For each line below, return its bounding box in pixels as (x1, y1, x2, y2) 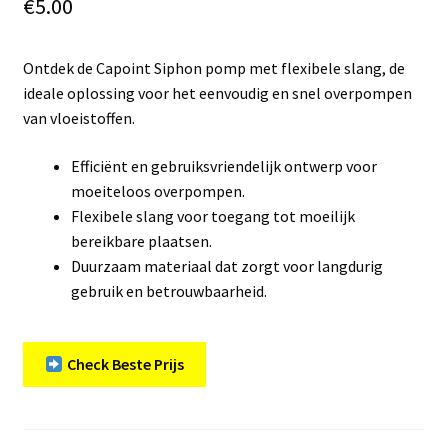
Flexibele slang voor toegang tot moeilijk (70, 205, 355, 226)
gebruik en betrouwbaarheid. (70, 280, 267, 301)
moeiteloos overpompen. (70, 180, 245, 201)
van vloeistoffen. (22, 107, 135, 128)
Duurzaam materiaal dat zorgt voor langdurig (70, 255, 383, 276)
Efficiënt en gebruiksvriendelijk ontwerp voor (70, 155, 377, 176)
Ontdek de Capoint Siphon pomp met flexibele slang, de (22, 57, 405, 78)
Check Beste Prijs (63, 354, 184, 375)
